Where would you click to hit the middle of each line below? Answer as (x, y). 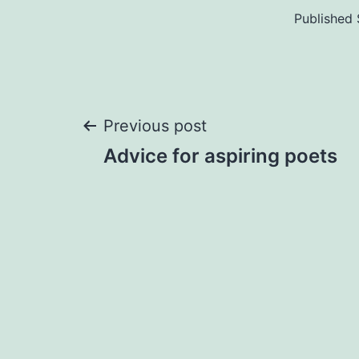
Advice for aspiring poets (220, 156)
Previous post (155, 126)
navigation (173, 186)
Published (325, 18)
